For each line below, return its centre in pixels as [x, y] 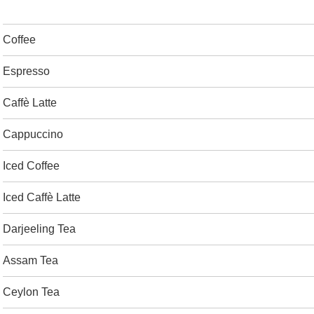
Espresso [26, 71]
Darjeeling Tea [39, 229]
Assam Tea [30, 260]
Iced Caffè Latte [42, 197]
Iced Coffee [31, 166]
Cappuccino [33, 134]
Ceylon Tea [31, 292]
